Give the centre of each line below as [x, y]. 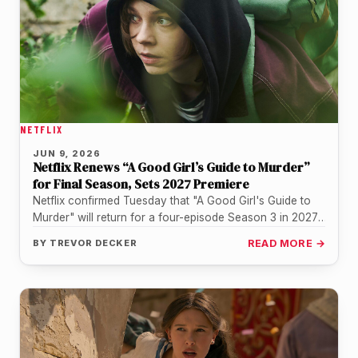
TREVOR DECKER [93, 243]
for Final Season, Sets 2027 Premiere [141, 184]
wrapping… [61, 235]
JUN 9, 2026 [67, 154]
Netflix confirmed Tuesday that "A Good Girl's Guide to [172, 201]
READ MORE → [286, 244]
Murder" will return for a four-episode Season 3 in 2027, [176, 218]
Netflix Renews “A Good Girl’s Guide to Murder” [171, 167]
